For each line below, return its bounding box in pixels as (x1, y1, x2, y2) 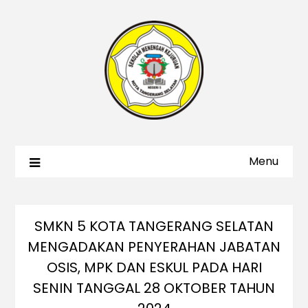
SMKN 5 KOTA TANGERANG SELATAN (34, 217, 274, 236)
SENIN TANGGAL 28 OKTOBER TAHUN (33, 278, 275, 298)
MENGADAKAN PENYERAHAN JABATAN (27, 237, 280, 257)
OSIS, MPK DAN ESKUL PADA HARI (46, 258, 262, 278)
